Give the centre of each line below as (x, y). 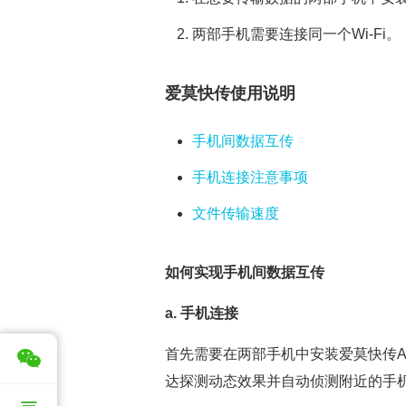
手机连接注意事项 (250, 177)
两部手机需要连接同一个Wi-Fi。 (296, 34)
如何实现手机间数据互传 (245, 272)
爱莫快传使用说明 (230, 93)
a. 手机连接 (202, 313)
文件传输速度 (236, 213)
